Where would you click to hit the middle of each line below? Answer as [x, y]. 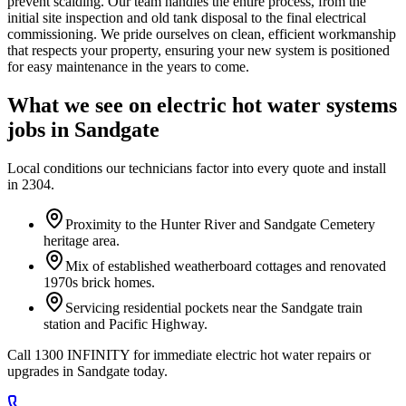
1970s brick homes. [99, 282]
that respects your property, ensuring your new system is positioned [198, 50]
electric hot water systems [277, 105]
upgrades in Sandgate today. [87, 371]
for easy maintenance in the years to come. [128, 66]
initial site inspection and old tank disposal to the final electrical [187, 17]
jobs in [41, 129]
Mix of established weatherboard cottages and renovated [226, 266]
